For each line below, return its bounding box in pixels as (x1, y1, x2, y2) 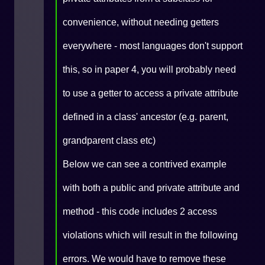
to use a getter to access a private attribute (63, 88, 238, 98)
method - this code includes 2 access (63, 206, 217, 216)
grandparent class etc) (63, 135, 156, 146)
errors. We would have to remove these (63, 254, 226, 264)
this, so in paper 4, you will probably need (63, 64, 236, 75)
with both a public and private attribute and (63, 183, 240, 193)
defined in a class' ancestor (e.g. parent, (63, 112, 228, 122)
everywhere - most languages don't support (63, 41, 243, 51)
